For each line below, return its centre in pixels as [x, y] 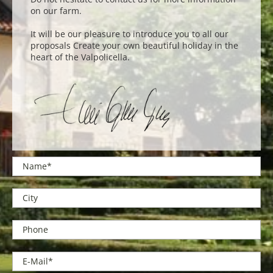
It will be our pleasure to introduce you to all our [129, 34]
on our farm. [56, 10]
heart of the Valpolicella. [80, 57]
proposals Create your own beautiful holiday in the [134, 45]
